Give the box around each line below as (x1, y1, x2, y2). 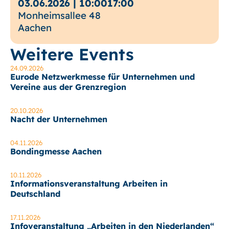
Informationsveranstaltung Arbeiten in (10, 178, 168, 189)
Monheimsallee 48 (18, 9, 101, 21)
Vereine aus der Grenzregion (10, 82, 126, 92)
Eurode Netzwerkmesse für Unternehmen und (10, 72, 195, 82)
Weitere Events (10, 44, 134, 64)
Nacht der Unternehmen (10, 114, 107, 124)
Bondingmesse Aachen (10, 146, 102, 156)
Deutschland (10, 189, 60, 199)
